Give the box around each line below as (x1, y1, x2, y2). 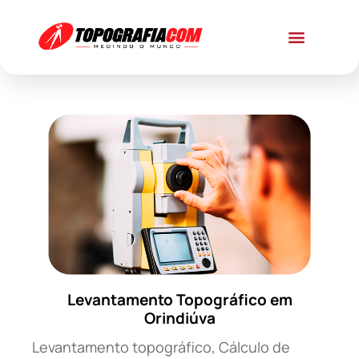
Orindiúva (143, 307, 216, 329)
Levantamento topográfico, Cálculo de (32, 337, 290, 357)
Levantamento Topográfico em (67, 288, 292, 310)
